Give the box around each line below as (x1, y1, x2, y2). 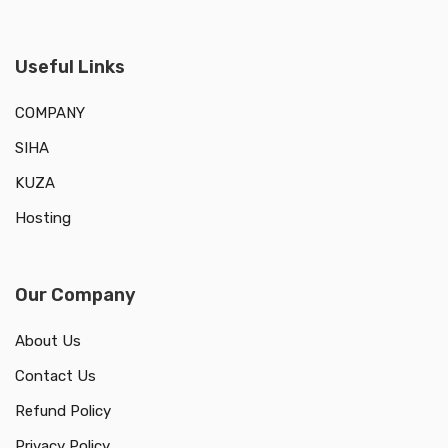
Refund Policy (15, 402, 111, 421)
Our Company (15, 284, 136, 307)
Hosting (15, 209, 71, 228)
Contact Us (15, 367, 96, 386)
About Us (15, 332, 81, 351)
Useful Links (15, 56, 125, 79)
